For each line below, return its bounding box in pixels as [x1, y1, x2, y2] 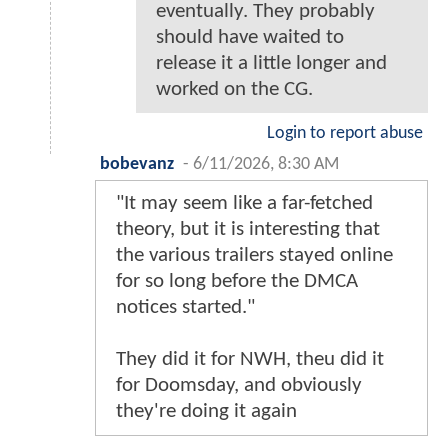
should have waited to [156, 27, 344, 49]
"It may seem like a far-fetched [116, 193, 373, 215]
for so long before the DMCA [116, 271, 358, 293]
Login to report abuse [267, 125, 423, 143]
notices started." [116, 297, 255, 319]
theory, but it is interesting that [116, 219, 380, 241]
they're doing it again [116, 401, 297, 423]
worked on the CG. [156, 79, 313, 101]
